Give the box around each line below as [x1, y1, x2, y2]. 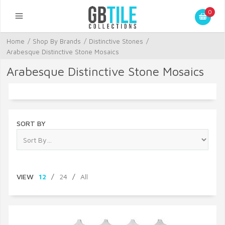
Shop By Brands [33, 37, 81, 45]
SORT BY [17, 119, 46, 128]
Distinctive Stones [89, 37, 143, 45]
